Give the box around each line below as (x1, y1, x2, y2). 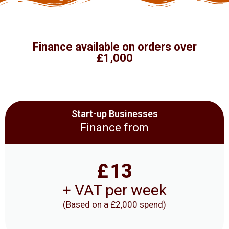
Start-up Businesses (71, 108, 158, 120)
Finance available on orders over (32, 40, 197, 53)
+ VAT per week (62, 181, 167, 199)
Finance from (80, 121, 149, 134)
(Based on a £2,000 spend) (63, 199, 166, 210)
